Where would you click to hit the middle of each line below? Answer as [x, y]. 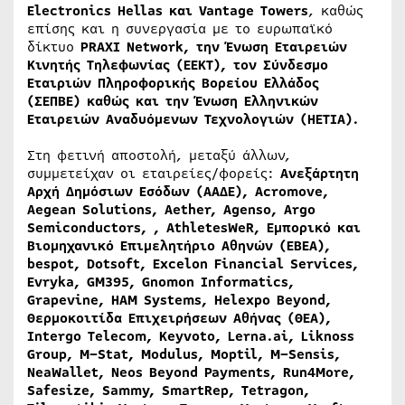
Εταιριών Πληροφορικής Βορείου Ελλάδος [173, 83]
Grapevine [63, 300]
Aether [188, 210]
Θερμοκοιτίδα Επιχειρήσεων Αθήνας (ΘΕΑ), [179, 318]
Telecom [117, 336]
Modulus [170, 354]
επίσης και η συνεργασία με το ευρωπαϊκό [180, 29]
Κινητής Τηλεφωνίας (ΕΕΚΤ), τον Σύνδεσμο [178, 65]
